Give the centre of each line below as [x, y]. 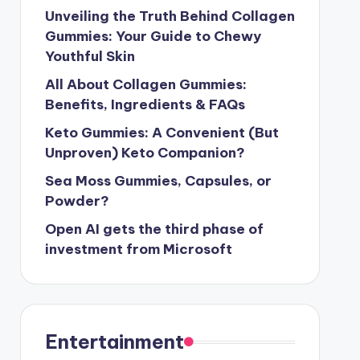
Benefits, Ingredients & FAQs [145, 104]
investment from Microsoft [138, 249]
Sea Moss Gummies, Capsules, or [158, 181]
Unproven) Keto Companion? [145, 153]
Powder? [77, 201]
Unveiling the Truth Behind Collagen [170, 16]
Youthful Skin [90, 56]
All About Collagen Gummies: [145, 84]
